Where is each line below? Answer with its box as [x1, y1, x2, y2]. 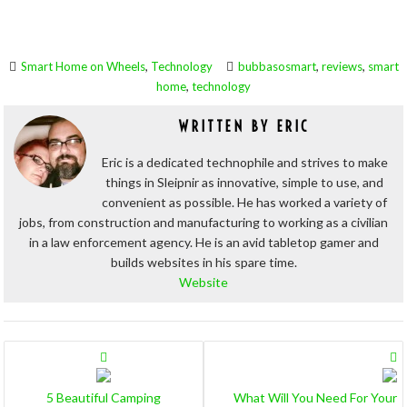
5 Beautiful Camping [46, 390, 162, 405]
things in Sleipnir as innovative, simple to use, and [105, 174, 383, 190]
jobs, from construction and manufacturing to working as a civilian [19, 214, 388, 230]
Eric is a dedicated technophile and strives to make [101, 154, 388, 170]
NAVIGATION [3, 372, 118, 394]
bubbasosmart [237, 59, 316, 74]
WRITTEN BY [179, 117, 277, 135]
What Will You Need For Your [233, 390, 397, 405]
